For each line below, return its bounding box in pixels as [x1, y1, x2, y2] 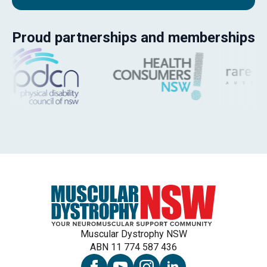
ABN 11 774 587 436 [90, 241, 177, 253]
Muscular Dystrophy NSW [80, 228, 187, 240]
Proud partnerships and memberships [12, 29, 255, 46]
